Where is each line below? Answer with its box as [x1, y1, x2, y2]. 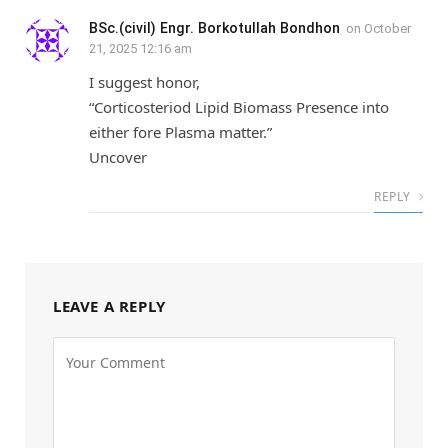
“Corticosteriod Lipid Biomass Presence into [89, 96, 389, 117]
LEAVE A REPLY [53, 295, 166, 316]
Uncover [89, 146, 147, 167]
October [364, 20, 411, 36]
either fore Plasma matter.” [89, 121, 272, 142]
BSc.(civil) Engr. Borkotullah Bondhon [89, 19, 340, 36]
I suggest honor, [89, 71, 200, 92]
